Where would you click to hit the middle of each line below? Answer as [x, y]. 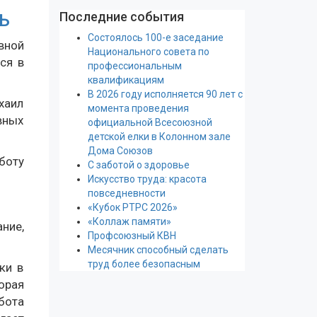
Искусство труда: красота [147, 179]
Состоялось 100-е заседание [155, 38]
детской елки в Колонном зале [159, 137]
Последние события [121, 17]
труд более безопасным [144, 264]
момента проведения [138, 108]
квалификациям [126, 80]
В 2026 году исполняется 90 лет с [165, 94]
